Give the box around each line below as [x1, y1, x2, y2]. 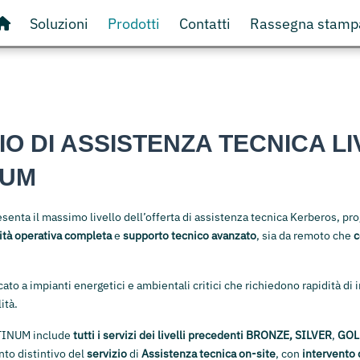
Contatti [178, 14, 231, 33]
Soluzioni [29, 14, 88, 33]
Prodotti [107, 14, 160, 33]
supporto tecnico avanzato [123, 228, 256, 243]
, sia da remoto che [256, 228, 354, 243]
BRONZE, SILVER [246, 328, 332, 342]
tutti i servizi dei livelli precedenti [73, 328, 243, 342]
